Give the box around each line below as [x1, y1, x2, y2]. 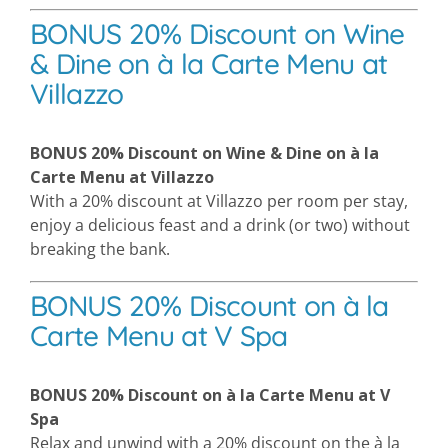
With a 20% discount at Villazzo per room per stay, [30, 189, 408, 212]
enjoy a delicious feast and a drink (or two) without [30, 213, 410, 236]
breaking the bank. [30, 237, 170, 260]
